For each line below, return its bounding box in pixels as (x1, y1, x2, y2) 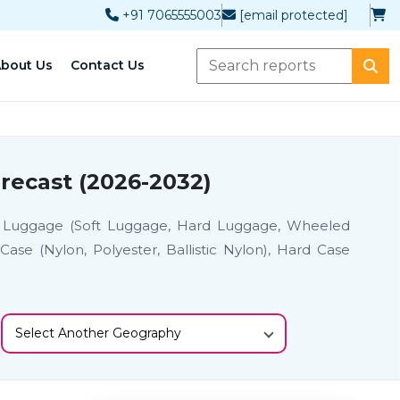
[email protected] (239, 6, 348, 23)
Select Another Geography (15, 324, 182, 341)
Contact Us (71, 57, 145, 73)
